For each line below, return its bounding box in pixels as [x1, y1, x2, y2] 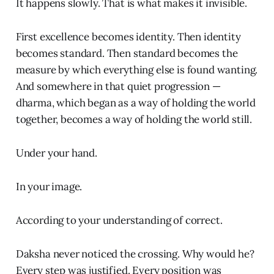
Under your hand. [15, 146, 97, 160]
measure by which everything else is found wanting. [15, 62, 258, 76]
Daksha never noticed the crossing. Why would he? [15, 246, 254, 261]
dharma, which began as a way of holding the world [15, 95, 256, 109]
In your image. [15, 179, 83, 193]
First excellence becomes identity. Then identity [15, 29, 241, 43]
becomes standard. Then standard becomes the [15, 46, 238, 60]
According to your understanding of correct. [15, 213, 223, 227]
